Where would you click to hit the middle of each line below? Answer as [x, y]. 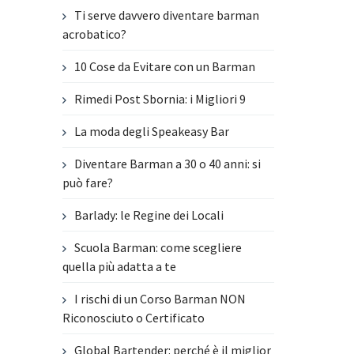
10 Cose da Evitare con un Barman [165, 67]
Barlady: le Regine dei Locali [149, 215]
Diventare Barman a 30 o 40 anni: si [168, 164]
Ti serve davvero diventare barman [167, 15]
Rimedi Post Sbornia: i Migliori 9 [160, 99]
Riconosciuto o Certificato [134, 318]
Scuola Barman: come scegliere [158, 248]
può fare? [88, 183]
